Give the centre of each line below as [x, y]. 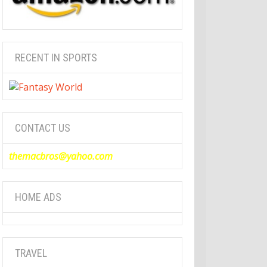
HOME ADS [38, 197]
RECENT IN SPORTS [56, 58]
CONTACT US [42, 128]
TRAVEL [31, 253]
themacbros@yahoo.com [60, 156]
